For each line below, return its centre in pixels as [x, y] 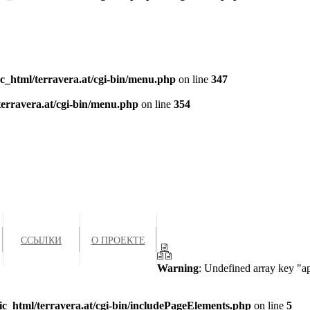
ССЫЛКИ [41, 239]
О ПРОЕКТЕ [118, 239]
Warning [178, 268]
